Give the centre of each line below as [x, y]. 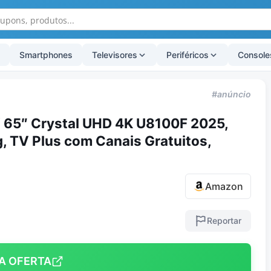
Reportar [224, 221]
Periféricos [188, 55]
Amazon [224, 187]
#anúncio [232, 94]
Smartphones [46, 55]
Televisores [115, 55]
